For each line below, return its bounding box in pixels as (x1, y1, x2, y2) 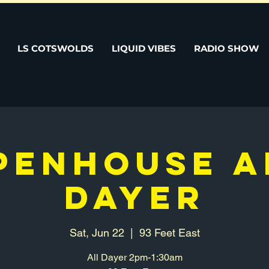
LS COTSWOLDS (17, 43, 94, 54)
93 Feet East (139, 226, 200, 239)
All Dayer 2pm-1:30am (86, 251, 183, 263)
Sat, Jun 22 (69, 226, 124, 239)
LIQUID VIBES (112, 43, 176, 54)
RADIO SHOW (194, 43, 259, 54)
